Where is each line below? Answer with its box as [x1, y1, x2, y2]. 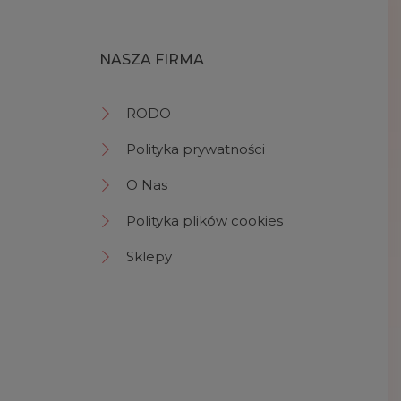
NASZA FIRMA [99, 50, 204, 68]
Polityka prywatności [126, 140, 265, 158]
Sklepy [126, 247, 172, 265]
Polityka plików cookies [126, 211, 283, 229]
